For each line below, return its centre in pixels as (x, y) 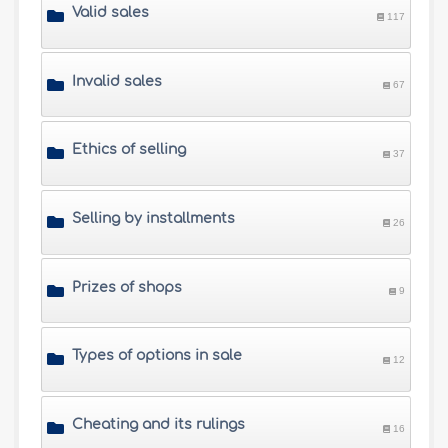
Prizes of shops (127, 287)
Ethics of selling (129, 150)
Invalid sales (117, 81)
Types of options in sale (157, 356)
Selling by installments (154, 219)
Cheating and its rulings (159, 425)
